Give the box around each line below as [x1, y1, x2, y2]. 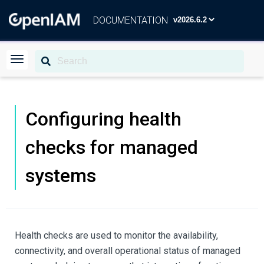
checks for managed [25, 136, 198, 159]
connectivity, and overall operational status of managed [15, 245, 240, 256]
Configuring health [25, 108, 181, 130]
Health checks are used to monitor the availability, [15, 230, 218, 241]
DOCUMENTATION [93, 15, 168, 26]
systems [25, 164, 96, 187]
